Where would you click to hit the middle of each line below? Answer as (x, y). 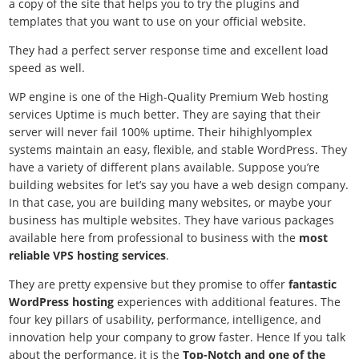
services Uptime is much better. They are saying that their (165, 114)
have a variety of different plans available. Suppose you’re (165, 167)
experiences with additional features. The (229, 302)
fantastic (311, 284)
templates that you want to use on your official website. (159, 21)
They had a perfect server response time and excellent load (169, 50)
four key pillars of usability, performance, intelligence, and (165, 319)
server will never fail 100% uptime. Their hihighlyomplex (161, 132)
